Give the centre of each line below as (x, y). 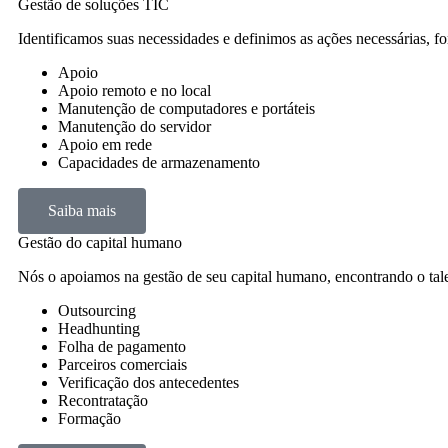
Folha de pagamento (122, 346)
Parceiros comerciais (122, 364)
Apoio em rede (105, 144)
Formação (89, 418)
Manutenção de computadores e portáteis (186, 108)
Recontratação (103, 400)
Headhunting (99, 328)
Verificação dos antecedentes (148, 382)
